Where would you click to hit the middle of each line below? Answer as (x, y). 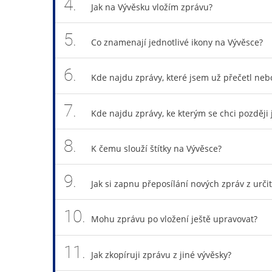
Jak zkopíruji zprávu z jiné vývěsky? (161, 254)
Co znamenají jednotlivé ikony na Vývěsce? (177, 42)
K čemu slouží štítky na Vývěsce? (156, 148)
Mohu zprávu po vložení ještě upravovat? (174, 219)
